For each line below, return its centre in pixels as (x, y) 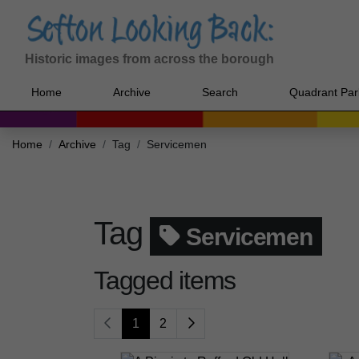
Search (220, 92)
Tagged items (165, 281)
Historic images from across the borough (149, 59)
